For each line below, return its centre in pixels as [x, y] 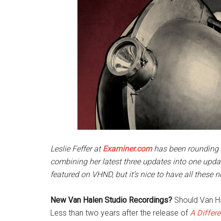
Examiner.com [127, 149]
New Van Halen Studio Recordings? [111, 200]
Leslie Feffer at [76, 149]
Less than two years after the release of [120, 213]
